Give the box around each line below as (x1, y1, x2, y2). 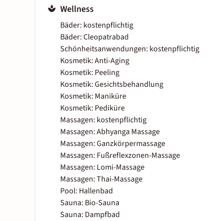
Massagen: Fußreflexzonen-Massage (60, 150, 180, 161)
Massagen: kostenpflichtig (60, 114, 147, 126)
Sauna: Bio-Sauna (60, 197, 119, 209)
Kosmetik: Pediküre (60, 103, 125, 114)
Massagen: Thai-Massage (60, 174, 143, 185)
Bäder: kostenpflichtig (60, 20, 133, 31)
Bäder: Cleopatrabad (60, 32, 129, 43)
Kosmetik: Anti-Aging (60, 55, 129, 67)
